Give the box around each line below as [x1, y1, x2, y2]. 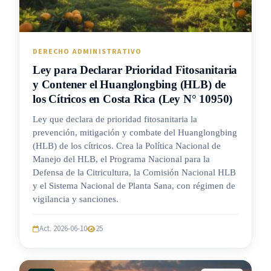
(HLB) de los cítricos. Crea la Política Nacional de [33, 141, 221, 151]
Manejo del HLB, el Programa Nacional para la [33, 154, 210, 165]
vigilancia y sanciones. [33, 194, 119, 204]
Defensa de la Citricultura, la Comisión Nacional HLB [33, 168, 236, 178]
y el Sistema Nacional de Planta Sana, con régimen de [33, 181, 235, 191]
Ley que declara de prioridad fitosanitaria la [33, 114, 197, 125]
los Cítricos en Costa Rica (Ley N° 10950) [33, 93, 233, 106]
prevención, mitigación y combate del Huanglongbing [33, 128, 237, 138]
